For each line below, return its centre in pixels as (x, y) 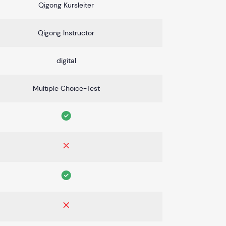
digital (66, 60)
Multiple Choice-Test (66, 88)
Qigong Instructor (66, 33)
